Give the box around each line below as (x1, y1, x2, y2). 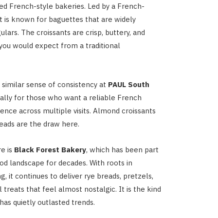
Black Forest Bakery (14, 145, 86, 154)
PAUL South (108, 79, 149, 89)
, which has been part (86, 145, 159, 154)
